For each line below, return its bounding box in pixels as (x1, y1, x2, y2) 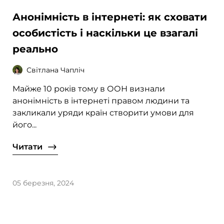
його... (12, 120, 37, 130)
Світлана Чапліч (26, 65, 85, 74)
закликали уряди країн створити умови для (12, 108, 194, 118)
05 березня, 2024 (12, 178, 74, 188)
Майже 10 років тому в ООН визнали (12, 84, 165, 94)
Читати (12, 142, 43, 152)
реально (12, 43, 58, 55)
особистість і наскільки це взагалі (12, 27, 198, 39)
